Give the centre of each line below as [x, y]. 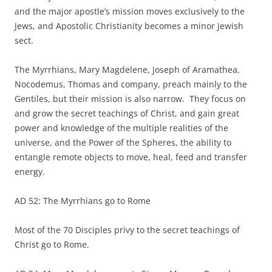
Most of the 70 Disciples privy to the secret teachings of [127, 230]
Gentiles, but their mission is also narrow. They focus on [130, 99]
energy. [30, 172]
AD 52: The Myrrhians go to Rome [83, 201]
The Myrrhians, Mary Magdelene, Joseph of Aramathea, [127, 70]
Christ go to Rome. [52, 244]
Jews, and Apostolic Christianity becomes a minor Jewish [129, 26]
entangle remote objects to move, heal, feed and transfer [131, 157]
